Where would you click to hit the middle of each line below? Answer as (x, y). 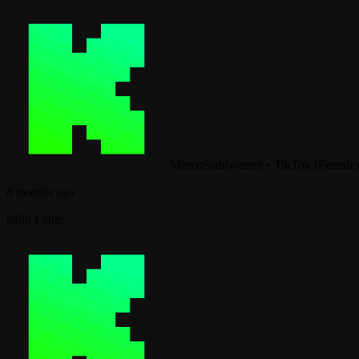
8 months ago (40, 192)
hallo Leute (35, 219)
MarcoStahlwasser (216, 164)
